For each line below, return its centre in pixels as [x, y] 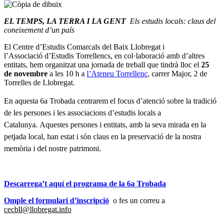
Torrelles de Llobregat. [39, 83]
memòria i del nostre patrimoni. [53, 149]
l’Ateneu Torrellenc [117, 74]
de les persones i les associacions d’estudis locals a [83, 113]
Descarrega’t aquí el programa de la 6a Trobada [85, 184]
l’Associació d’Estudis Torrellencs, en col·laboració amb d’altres [104, 56]
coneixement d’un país [39, 30]
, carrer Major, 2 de [177, 74]
